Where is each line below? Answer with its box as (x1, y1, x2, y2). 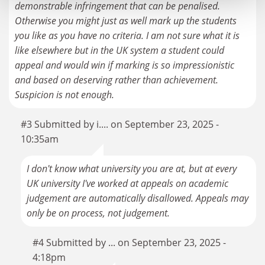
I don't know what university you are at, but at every (27, 162, 237, 176)
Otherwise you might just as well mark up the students (15, 14, 237, 28)
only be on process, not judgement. (27, 206, 170, 220)
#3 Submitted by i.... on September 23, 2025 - (21, 118, 219, 131)
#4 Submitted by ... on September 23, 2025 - (33, 236, 226, 250)
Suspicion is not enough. (15, 88, 114, 102)
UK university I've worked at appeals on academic (27, 177, 228, 190)
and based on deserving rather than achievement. (15, 73, 218, 87)
